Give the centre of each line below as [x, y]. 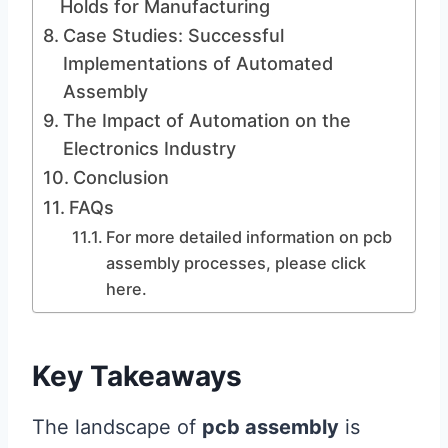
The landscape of [117, 427]
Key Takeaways [137, 376]
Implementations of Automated [197, 63]
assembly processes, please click [235, 263]
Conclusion [120, 177]
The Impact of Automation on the [206, 120]
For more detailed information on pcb [248, 237]
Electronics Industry [149, 148]
